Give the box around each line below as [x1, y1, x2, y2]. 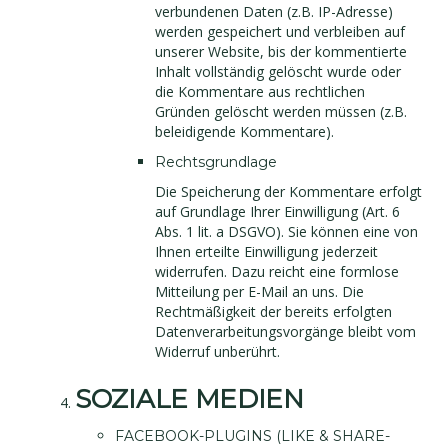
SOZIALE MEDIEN [75, 383, 304, 415]
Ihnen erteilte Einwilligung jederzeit [155, 242, 378, 261]
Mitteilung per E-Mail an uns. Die [155, 282, 364, 301]
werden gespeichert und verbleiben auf [155, 22, 405, 41]
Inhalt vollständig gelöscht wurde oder [155, 62, 401, 81]
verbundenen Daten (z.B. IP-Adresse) [155, 2, 393, 21]
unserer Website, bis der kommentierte [155, 42, 407, 61]
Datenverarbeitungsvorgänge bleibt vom [155, 322, 416, 341]
